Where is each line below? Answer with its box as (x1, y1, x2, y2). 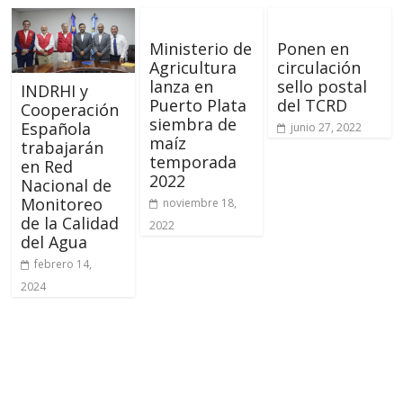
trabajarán (21, 136, 104, 158)
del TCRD (276, 94, 347, 116)
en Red (21, 155, 74, 177)
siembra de (148, 113, 237, 135)
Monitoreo (21, 193, 103, 215)
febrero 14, (34, 255, 93, 272)
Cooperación (21, 98, 120, 121)
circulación (276, 57, 361, 78)
